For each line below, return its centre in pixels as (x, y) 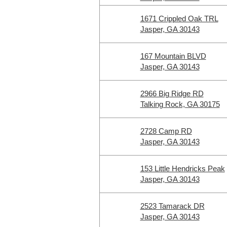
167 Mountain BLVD (173, 56)
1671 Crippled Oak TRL (179, 18)
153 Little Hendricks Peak (182, 168)
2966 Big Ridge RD (172, 93)
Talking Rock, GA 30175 (180, 104)
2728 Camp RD (166, 131)
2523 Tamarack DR (172, 206)
